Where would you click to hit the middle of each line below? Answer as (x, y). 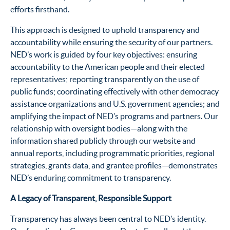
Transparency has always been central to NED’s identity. (108, 219)
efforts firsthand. (40, 9)
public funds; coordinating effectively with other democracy (114, 92)
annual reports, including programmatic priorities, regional (112, 153)
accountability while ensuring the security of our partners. (111, 42)
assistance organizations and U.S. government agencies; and (115, 104)
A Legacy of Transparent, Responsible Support (92, 198)
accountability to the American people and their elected (108, 67)
